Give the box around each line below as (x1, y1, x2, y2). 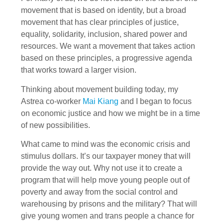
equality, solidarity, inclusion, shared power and (21, 30, 187, 39)
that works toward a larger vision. (21, 66, 136, 75)
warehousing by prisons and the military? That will (21, 200, 197, 209)
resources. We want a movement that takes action (21, 42, 195, 51)
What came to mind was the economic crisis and (21, 140, 190, 149)
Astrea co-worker (21, 97, 83, 106)
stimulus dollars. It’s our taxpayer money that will (21, 152, 191, 161)
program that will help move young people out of (21, 176, 190, 185)
